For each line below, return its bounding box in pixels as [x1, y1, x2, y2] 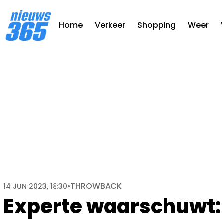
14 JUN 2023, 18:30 [3, 181, 67, 191]
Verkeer [95, 19, 125, 31]
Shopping [137, 19, 176, 31]
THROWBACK [70, 180, 122, 192]
